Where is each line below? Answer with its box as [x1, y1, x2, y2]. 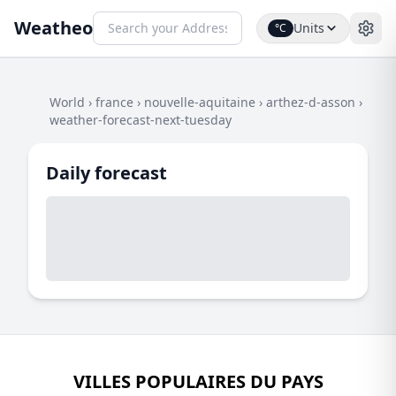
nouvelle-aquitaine [144, 94, 255, 110]
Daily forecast [46, 161, 167, 185]
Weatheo [14, 16, 93, 40]
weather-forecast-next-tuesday [49, 111, 232, 128]
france [95, 94, 133, 110]
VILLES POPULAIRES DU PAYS [72, 369, 324, 393]
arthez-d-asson [266, 94, 355, 110]
